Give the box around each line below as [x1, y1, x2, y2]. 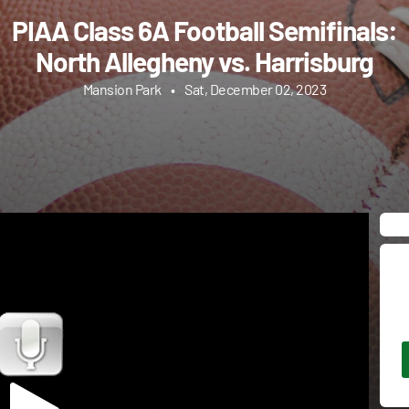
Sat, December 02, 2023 [182, 80, 327, 98]
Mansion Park [82, 80, 162, 98]
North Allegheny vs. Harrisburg [36, 45, 373, 78]
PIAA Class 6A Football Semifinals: [12, 14, 397, 47]
